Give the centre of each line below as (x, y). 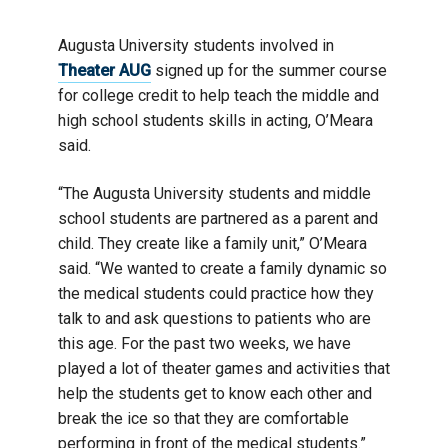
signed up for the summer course (269, 70)
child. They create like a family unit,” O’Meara (212, 243)
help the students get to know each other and (215, 393)
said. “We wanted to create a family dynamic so (222, 268)
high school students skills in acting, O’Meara (215, 120)
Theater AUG (104, 70)
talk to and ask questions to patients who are (214, 318)
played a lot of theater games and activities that (224, 368)
